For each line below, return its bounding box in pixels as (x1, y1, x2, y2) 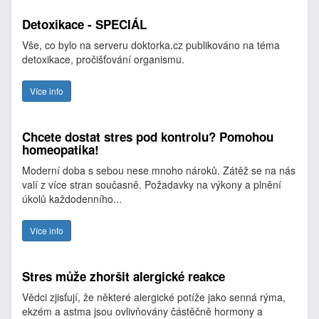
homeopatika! (22, 141, 99, 158)
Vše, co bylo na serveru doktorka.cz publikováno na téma (22, 38, 280, 52)
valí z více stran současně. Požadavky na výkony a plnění (22, 177, 281, 192)
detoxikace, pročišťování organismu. (22, 52, 184, 66)
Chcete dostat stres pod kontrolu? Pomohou (22, 128, 273, 145)
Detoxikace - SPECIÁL (22, 16, 147, 33)
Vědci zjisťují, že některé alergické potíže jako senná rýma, (22, 290, 286, 304)
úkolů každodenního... (22, 192, 122, 206)
